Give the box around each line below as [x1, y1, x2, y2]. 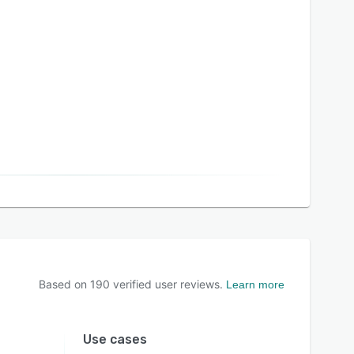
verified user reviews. [110, 277, 223, 291]
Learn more [226, 278, 284, 291]
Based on [39, 277, 90, 291]
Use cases [82, 332, 147, 347]
